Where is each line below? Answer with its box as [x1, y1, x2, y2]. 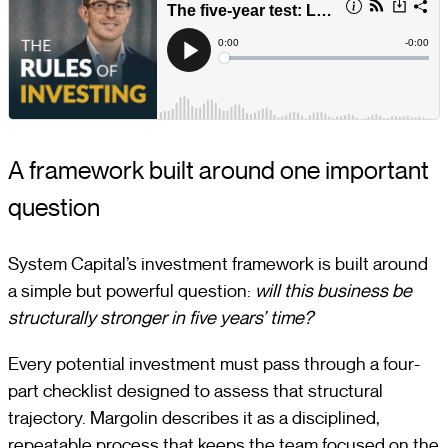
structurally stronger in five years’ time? [8, 306, 313, 330]
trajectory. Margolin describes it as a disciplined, [8, 405, 380, 429]
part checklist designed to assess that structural [8, 378, 383, 402]
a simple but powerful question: [8, 279, 255, 303]
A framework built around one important [8, 154, 429, 186]
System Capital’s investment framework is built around [8, 252, 428, 276]
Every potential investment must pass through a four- [8, 351, 420, 375]
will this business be [255, 279, 412, 303]
